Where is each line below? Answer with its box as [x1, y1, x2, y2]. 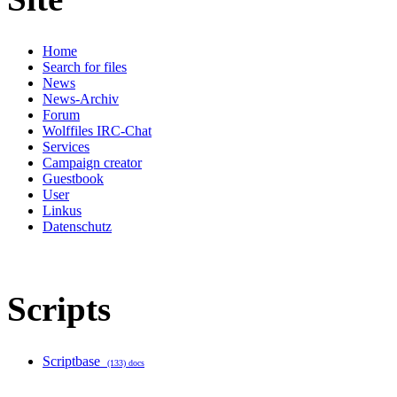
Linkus [43, 203, 82, 218]
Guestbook [43, 171, 104, 186]
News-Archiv [43, 91, 119, 106]
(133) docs [107, 358, 144, 368]
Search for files [43, 59, 127, 74]
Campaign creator [43, 155, 142, 170]
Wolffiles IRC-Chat [43, 123, 152, 138]
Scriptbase [43, 354, 107, 369]
